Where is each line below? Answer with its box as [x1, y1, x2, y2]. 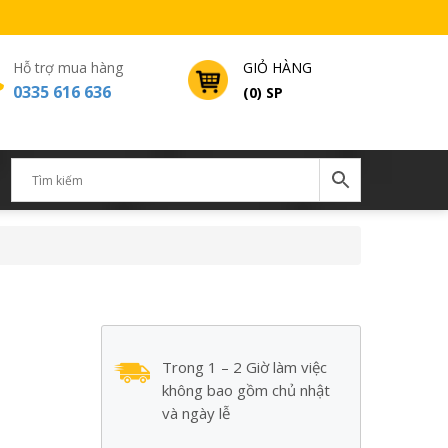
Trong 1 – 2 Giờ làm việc [162, 357, 328, 377]
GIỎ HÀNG [243, 58, 312, 77]
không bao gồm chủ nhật [162, 380, 331, 400]
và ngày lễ [162, 403, 231, 423]
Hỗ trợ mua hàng [13, 58, 123, 77]
